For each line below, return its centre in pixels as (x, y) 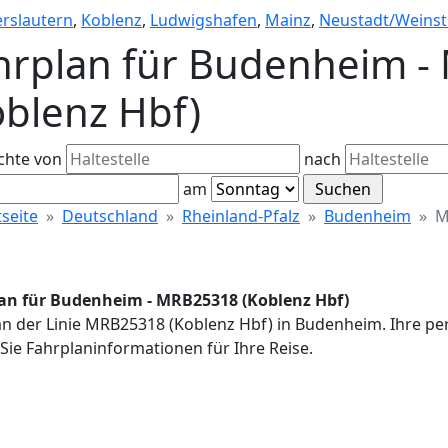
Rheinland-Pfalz (241, 216)
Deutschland (110, 216)
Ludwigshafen (203, 20)
